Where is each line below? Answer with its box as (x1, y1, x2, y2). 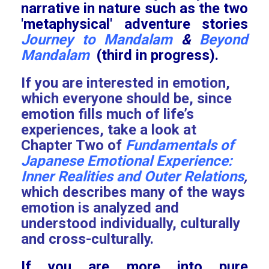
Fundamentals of (125, 137, 234, 154)
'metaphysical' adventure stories (21, 16, 248, 32)
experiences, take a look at (21, 121, 196, 138)
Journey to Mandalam (21, 31, 181, 48)
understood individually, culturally (21, 215, 240, 232)
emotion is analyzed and (21, 199, 179, 216)
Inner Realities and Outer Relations (21, 168, 244, 185)
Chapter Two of (21, 137, 125, 154)
